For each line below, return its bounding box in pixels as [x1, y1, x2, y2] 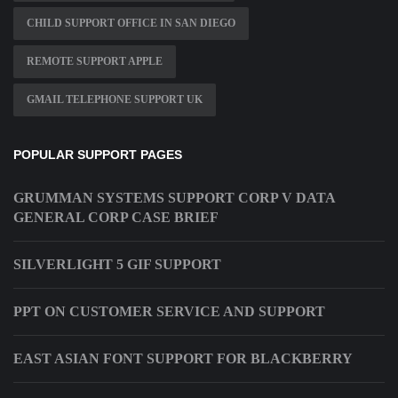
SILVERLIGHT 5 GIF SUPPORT [13, 257, 221, 273]
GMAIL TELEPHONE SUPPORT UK [27, 93, 203, 107]
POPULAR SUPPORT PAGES [13, 147, 182, 163]
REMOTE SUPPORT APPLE [27, 55, 163, 68]
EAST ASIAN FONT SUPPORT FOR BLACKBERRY [13, 351, 353, 367]
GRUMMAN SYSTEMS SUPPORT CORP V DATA [13, 190, 335, 206]
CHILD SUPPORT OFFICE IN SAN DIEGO [27, 17, 235, 30]
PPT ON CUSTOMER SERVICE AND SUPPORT [13, 304, 325, 320]
